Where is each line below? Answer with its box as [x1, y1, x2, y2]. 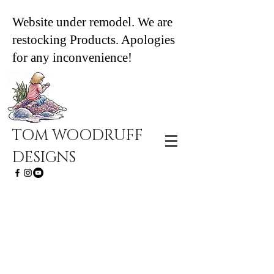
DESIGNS [12, 147, 76, 168]
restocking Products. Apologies [12, 32, 175, 47]
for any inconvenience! [12, 50, 135, 65]
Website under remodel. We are [12, 15, 172, 29]
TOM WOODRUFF [12, 125, 143, 146]
